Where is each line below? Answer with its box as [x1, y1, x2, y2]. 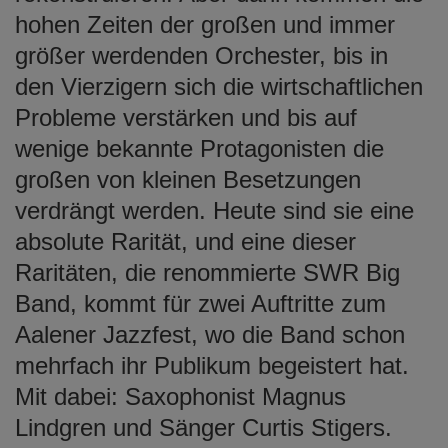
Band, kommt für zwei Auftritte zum [15, 289, 386, 317]
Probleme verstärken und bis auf [15, 103, 357, 131]
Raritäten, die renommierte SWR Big [15, 258, 400, 286]
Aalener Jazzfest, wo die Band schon [15, 320, 405, 348]
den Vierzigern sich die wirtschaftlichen [15, 72, 423, 100]
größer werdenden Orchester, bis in [15, 41, 388, 69]
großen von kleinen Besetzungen [15, 165, 361, 193]
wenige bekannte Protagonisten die [15, 134, 384, 162]
